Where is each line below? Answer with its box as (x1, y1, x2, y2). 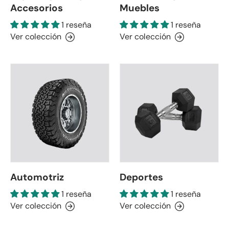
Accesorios (10, 2, 63, 15)
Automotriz (10, 171, 64, 184)
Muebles (120, 2, 159, 15)
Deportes (120, 171, 163, 184)
